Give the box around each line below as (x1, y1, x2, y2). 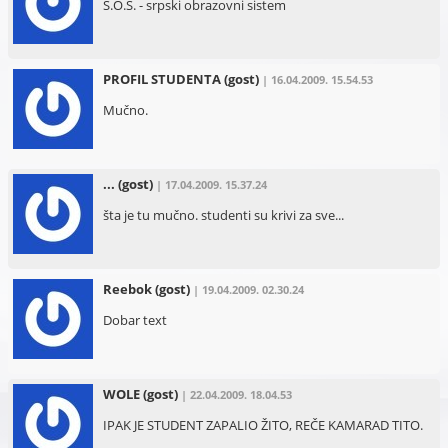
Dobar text (102, 310, 167, 329)
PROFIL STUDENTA (102, 69, 221, 88)
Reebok (102, 279, 152, 298)
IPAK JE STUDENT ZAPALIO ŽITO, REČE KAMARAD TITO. (102, 415, 423, 434)
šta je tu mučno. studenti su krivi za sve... (102, 205, 344, 224)
